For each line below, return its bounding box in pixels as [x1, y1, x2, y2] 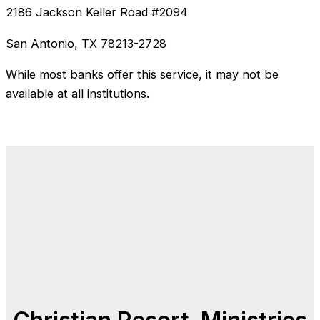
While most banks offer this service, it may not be [6, 67, 279, 82]
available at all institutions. [6, 86, 149, 101]
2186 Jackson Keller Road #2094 [6, 5, 188, 20]
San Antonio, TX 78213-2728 [6, 36, 166, 51]
